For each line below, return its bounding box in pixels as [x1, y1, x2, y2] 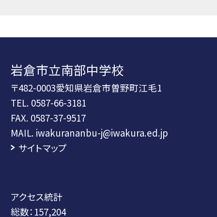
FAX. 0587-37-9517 [11, 111, 86, 124]
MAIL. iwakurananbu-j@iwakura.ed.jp [11, 126, 169, 139]
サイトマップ [18, 141, 67, 155]
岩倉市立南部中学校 [11, 61, 124, 79]
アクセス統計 [11, 190, 63, 203]
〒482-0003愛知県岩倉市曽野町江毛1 [11, 81, 162, 94]
